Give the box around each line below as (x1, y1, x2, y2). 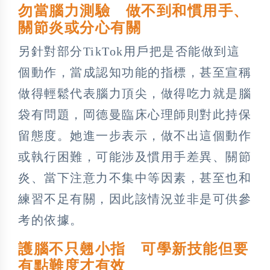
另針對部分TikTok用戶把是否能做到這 (18, 44, 240, 58)
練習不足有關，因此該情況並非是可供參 (18, 192, 251, 206)
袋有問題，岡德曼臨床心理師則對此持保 (18, 107, 251, 121)
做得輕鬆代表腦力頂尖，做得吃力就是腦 (18, 86, 251, 100)
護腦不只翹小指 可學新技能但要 (18, 240, 249, 257)
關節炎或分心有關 (18, 19, 141, 36)
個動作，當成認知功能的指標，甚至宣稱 (18, 65, 251, 79)
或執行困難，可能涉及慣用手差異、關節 (18, 149, 251, 163)
